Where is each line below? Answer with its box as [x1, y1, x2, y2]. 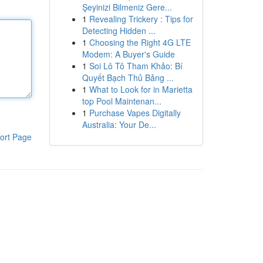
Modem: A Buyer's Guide [82, 48, 175, 60]
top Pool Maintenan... [82, 95, 161, 107]
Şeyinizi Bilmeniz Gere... [82, 1, 172, 13]
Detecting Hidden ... [82, 25, 156, 36]
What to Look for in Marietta [89, 83, 193, 95]
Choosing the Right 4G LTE [89, 36, 191, 48]
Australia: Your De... [82, 119, 156, 130]
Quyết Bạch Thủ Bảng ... [82, 72, 174, 83]
